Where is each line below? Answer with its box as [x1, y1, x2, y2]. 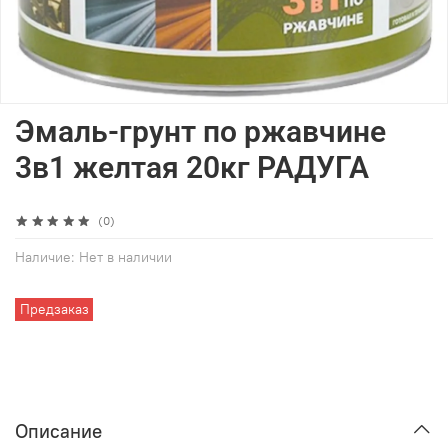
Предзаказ [19, 301, 89, 319]
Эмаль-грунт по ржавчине [15, 113, 386, 149]
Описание [15, 419, 102, 444]
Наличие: [15, 249, 75, 267]
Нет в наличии [78, 249, 172, 267]
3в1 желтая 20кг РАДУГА [15, 149, 369, 185]
